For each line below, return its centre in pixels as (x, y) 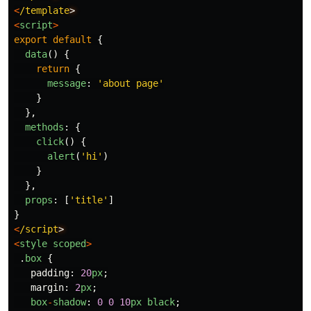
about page (131, 84)
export (31, 40)
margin (47, 288)
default (72, 40)
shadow (69, 302)
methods (44, 127)
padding (50, 273)
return (53, 69)
